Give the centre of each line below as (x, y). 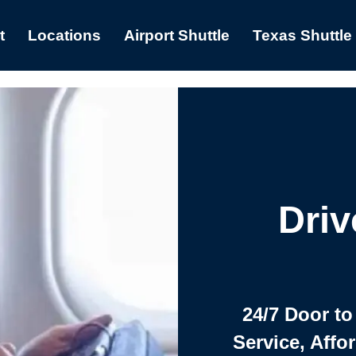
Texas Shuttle (302, 35)
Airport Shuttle (176, 35)
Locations (64, 35)
